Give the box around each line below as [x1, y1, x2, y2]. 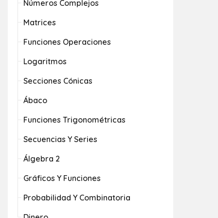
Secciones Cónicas [23, 76, 92, 86]
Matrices [23, 18, 56, 27]
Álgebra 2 [23, 154, 60, 163]
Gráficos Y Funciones [23, 173, 101, 183]
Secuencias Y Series [23, 134, 97, 144]
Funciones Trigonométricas [23, 115, 126, 125]
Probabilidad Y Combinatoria [23, 193, 130, 202]
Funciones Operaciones [23, 37, 111, 47]
